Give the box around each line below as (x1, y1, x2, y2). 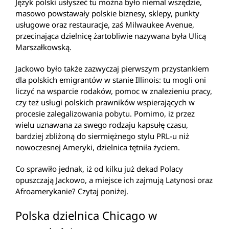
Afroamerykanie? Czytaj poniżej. (15, 186, 128, 197)
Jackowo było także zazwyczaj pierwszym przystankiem (15, 63, 209, 74)
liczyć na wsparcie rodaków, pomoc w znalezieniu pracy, (15, 86, 212, 97)
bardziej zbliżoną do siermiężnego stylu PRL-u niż (15, 131, 189, 142)
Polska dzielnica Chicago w (15, 208, 157, 223)
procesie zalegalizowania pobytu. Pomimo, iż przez (15, 108, 195, 119)
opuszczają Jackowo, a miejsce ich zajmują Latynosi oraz (15, 175, 213, 186)
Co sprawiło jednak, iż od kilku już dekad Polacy (15, 164, 183, 174)
